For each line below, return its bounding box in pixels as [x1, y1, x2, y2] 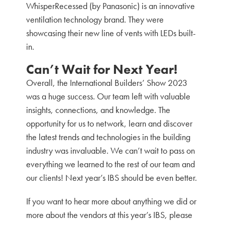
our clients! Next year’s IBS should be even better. [26, 172, 197, 183]
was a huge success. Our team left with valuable [26, 90, 191, 102]
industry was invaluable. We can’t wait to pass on [26, 145, 195, 156]
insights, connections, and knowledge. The [26, 104, 171, 116]
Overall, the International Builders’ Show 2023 [26, 77, 188, 88]
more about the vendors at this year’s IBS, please [26, 209, 193, 220]
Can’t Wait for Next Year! [26, 61, 178, 78]
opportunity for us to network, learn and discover [26, 118, 193, 129]
